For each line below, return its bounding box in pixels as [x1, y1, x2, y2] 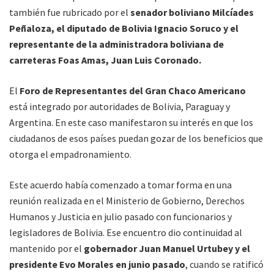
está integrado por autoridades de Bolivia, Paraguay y [9, 100, 230, 113]
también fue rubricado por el [9, 6, 128, 18]
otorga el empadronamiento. [9, 147, 131, 160]
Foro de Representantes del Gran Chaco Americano [20, 84, 246, 97]
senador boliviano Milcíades [128, 6, 254, 18]
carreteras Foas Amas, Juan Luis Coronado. [9, 53, 201, 66]
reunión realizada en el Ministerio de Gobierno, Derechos [9, 194, 245, 207]
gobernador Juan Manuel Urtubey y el [84, 242, 250, 254]
